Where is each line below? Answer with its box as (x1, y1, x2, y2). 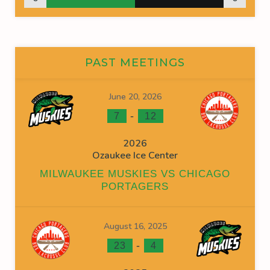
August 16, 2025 (103, 221, 167, 232)
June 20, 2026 (108, 91, 162, 102)
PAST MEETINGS (85, 56, 185, 69)
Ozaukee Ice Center (92, 149, 178, 162)
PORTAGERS (101, 181, 169, 192)
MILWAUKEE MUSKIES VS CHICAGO (40, 168, 230, 180)
